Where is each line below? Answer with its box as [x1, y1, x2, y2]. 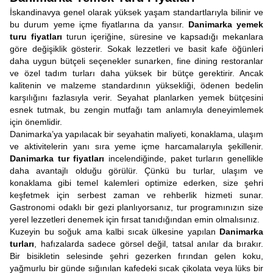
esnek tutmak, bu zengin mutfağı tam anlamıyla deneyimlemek [10, 105, 263, 115]
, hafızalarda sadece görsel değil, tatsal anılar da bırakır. [34, 239, 263, 249]
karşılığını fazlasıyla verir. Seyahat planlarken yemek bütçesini [10, 93, 263, 102]
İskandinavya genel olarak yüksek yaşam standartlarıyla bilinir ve [10, 7, 263, 17]
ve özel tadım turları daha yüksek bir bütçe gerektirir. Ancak [10, 68, 263, 78]
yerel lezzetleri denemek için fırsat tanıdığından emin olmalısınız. [10, 214, 260, 224]
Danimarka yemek [188, 19, 263, 29]
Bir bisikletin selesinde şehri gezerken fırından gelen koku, [10, 251, 263, 261]
